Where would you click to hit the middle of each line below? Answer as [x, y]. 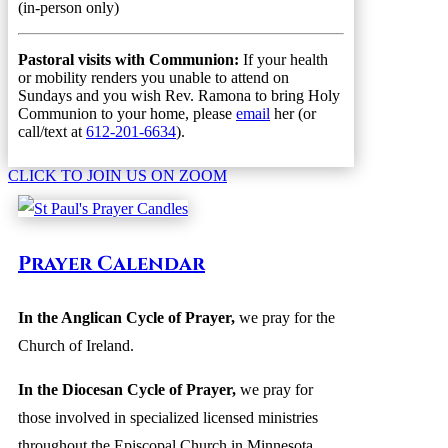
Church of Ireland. [76, 346]
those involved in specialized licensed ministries [168, 418]
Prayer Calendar [111, 263]
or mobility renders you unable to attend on [153, 77]
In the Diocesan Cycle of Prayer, [127, 390]
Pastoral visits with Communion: [130, 59]
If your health [285, 59]
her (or [293, 113]
